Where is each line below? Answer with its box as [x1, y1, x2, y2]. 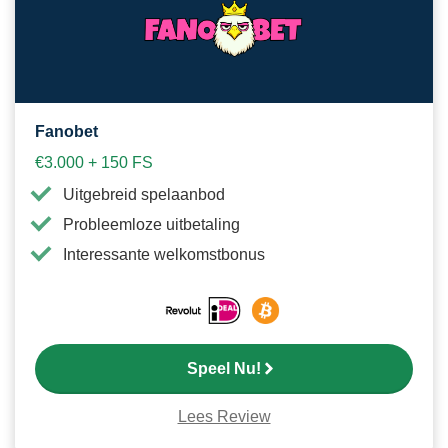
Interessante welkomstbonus [63, 245, 265, 263]
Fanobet [35, 122, 98, 140]
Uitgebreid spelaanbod [63, 185, 225, 203]
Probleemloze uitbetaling [63, 215, 240, 233]
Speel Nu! [187, 360, 261, 378]
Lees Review [177, 408, 271, 426]
